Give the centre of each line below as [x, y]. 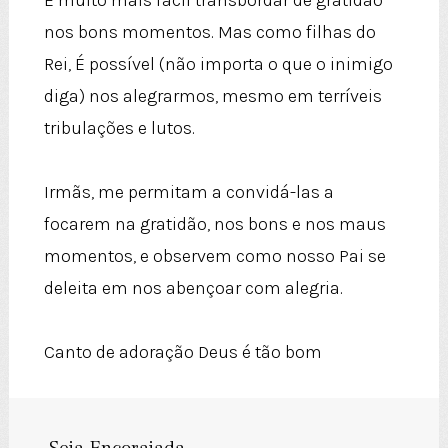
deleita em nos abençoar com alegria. [193, 288]
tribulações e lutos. [119, 128]
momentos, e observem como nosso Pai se [214, 256]
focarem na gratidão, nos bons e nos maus [214, 224]
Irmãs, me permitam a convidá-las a [188, 192]
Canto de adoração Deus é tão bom [182, 352]
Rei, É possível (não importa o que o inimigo [218, 64]
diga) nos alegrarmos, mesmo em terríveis [212, 96]
